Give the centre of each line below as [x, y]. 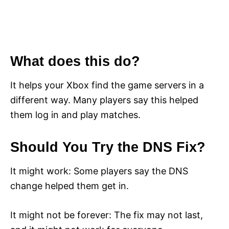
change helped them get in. [70, 186]
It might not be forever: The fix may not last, [107, 215]
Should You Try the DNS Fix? [108, 147]
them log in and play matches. [75, 115]
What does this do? [75, 62]
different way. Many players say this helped [104, 100]
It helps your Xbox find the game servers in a [107, 85]
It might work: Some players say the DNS [99, 171]
